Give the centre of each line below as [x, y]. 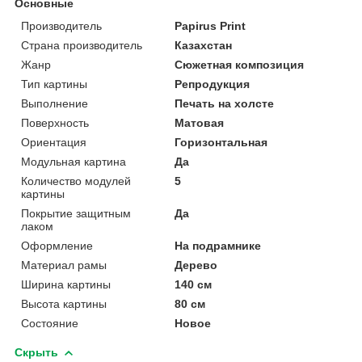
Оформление [57, 245]
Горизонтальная [221, 142]
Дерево [196, 265]
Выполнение [55, 103]
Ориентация [54, 142]
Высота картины [64, 303]
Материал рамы [64, 265]
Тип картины [54, 84]
